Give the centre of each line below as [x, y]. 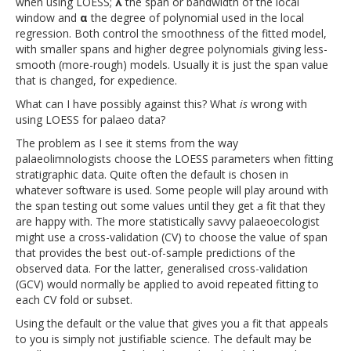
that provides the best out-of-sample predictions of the [156, 253]
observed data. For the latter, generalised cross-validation [162, 268]
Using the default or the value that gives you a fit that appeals [172, 323]
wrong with [277, 104]
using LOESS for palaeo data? [90, 119]
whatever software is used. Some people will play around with [172, 190]
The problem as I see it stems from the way [127, 143]
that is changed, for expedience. [96, 80]
